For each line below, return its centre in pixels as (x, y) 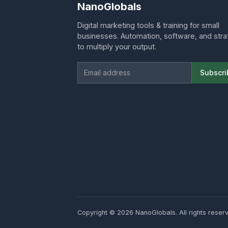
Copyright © (97, 212)
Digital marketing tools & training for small (148, 25)
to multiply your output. (117, 46)
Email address (106, 69)
